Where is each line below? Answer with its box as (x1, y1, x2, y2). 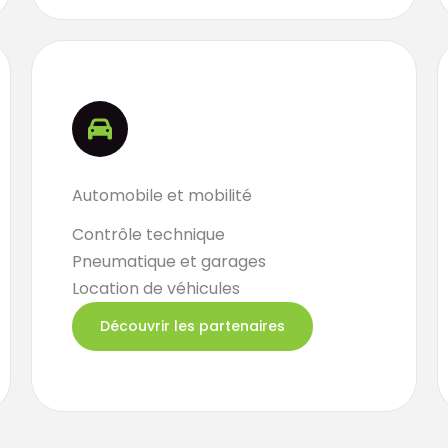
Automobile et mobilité (71, 184, 252, 207)
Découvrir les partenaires (99, 316, 285, 336)
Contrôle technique (71, 223, 225, 246)
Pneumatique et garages (71, 250, 266, 273)
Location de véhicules (71, 277, 240, 300)
